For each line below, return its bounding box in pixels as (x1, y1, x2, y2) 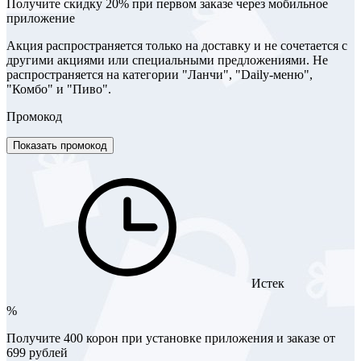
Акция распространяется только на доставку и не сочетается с (6, 38, 347, 52)
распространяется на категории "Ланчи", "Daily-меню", (6, 67, 313, 81)
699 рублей (6, 345, 68, 359)
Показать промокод (13, 139, 107, 151)
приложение (6, 10, 75, 25)
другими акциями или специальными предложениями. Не (6, 52, 328, 67)
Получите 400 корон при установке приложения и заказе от (6, 330, 335, 345)
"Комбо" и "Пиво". (6, 81, 111, 96)
